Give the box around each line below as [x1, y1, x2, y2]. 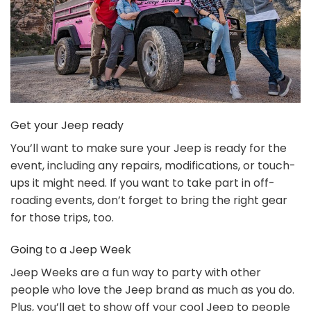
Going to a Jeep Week [10, 242, 131, 258]
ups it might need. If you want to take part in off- [10, 175, 275, 192]
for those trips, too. [10, 210, 114, 226]
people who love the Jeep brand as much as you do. [10, 282, 294, 299]
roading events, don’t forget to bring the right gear [10, 192, 287, 209]
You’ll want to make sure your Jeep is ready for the [10, 140, 287, 157]
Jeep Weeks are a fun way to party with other [10, 264, 261, 281]
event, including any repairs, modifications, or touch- [10, 158, 296, 174]
